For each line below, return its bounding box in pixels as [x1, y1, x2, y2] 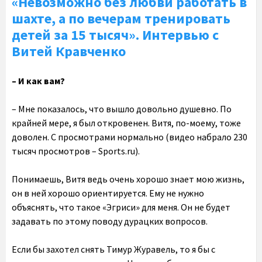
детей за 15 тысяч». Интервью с [12, 26, 219, 44]
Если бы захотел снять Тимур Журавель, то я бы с [12, 243, 215, 255]
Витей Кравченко [12, 42, 126, 60]
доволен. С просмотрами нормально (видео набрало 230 [12, 131, 247, 143]
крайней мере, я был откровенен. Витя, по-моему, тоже [12, 117, 241, 129]
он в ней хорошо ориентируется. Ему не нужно [12, 187, 204, 199]
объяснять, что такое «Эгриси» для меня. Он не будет [12, 201, 230, 213]
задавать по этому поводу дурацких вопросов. [12, 215, 208, 227]
